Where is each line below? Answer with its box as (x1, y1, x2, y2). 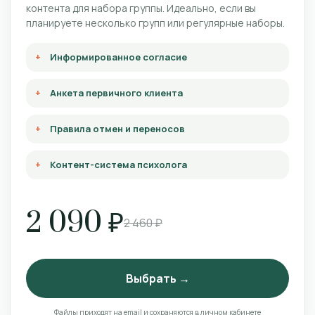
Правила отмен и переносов (50, 122, 185, 135)
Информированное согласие (50, 51, 187, 63)
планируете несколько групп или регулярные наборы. (26, 16, 285, 30)
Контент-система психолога (50, 158, 187, 171)
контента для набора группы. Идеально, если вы (26, 1, 256, 15)
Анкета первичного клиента (50, 86, 183, 99)
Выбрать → (125, 271, 190, 286)
